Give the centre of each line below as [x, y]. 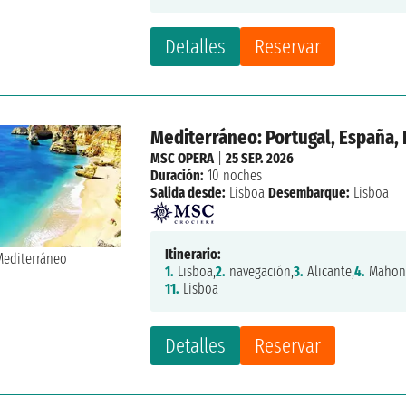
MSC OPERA [183, 158]
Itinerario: [193, 254]
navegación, [260, 271]
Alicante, [329, 271]
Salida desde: [188, 192]
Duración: [178, 175]
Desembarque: [309, 192]
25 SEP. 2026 [260, 158]
